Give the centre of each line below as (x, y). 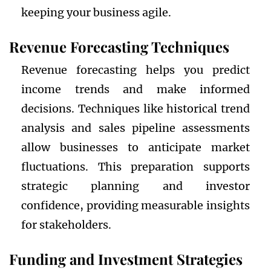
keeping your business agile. (96, 13)
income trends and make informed (135, 90)
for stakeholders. (66, 225)
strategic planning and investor (135, 186)
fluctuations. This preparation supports (135, 167)
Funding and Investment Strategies (126, 259)
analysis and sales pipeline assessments (135, 128)
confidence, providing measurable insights (135, 206)
